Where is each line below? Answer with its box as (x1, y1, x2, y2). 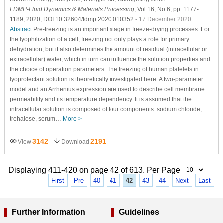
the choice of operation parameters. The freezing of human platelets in (9, 65, 199, 73)
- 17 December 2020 (135, 15, 191, 23)
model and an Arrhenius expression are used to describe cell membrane (9, 85, 205, 93)
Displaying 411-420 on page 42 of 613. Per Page (8, 165, 184, 174)
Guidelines (118, 207, 159, 216)
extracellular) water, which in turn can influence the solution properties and (9, 55, 210, 63)
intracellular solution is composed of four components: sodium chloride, (9, 105, 202, 112)
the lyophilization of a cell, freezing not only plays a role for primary (9, 35, 189, 43)
